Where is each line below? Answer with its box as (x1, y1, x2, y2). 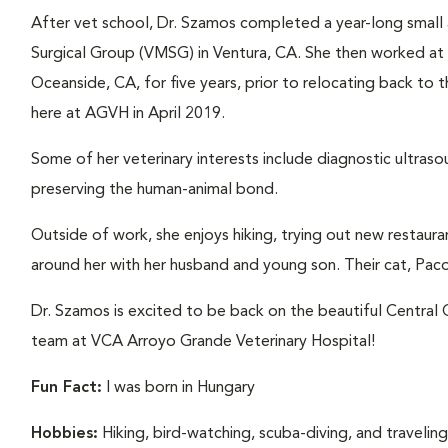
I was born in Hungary (101, 380, 259, 396)
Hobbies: (30, 426, 98, 442)
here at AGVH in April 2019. (30, 106, 225, 122)
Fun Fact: (30, 380, 102, 396)
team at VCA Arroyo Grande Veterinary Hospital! (30, 334, 375, 350)
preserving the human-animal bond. (30, 182, 278, 198)
